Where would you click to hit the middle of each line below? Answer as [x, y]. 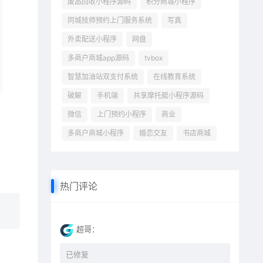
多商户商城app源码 [99, 58]
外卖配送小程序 [92, 39]
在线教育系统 [175, 77]
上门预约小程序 [122, 114]
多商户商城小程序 [96, 133]
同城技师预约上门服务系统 [110, 21]
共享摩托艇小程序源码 [169, 96]
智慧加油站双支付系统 [103, 77]
